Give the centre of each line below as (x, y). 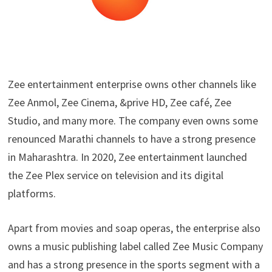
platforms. (32, 193)
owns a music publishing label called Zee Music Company (135, 246)
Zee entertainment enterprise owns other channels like (132, 84)
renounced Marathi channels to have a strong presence (131, 139)
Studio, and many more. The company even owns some (133, 121)
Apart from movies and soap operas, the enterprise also (134, 228)
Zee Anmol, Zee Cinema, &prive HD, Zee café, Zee (119, 102)
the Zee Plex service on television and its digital (115, 175)
